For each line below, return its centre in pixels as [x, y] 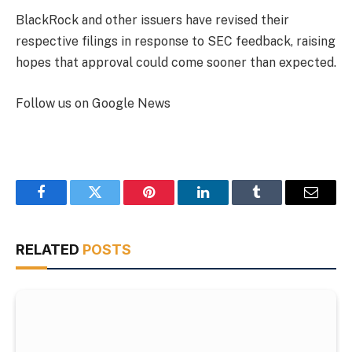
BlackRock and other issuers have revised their [152, 20]
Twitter [114, 204]
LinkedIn [227, 204]
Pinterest [173, 204]
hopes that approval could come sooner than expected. [176, 63]
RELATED [49, 250]
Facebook [67, 204]
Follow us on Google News [93, 103]
